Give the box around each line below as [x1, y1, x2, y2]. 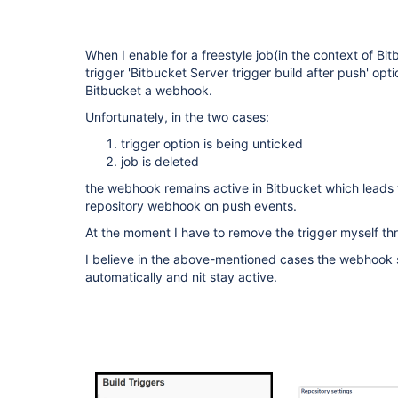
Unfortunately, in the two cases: [85, 109, 269, 124]
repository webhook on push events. [85, 198, 297, 213]
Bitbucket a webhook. [85, 83, 212, 98]
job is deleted [121, 154, 199, 169]
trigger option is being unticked [121, 136, 303, 151]
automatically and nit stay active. [85, 269, 277, 284]
